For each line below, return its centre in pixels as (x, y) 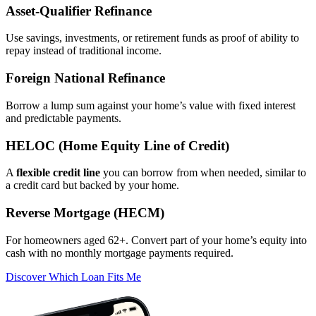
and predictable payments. (63, 118)
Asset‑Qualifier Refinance (79, 11)
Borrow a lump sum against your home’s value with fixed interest (151, 105)
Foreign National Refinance (85, 78)
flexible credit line (58, 173)
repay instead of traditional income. (84, 51)
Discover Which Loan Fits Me (73, 276)
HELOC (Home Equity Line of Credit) (117, 145)
